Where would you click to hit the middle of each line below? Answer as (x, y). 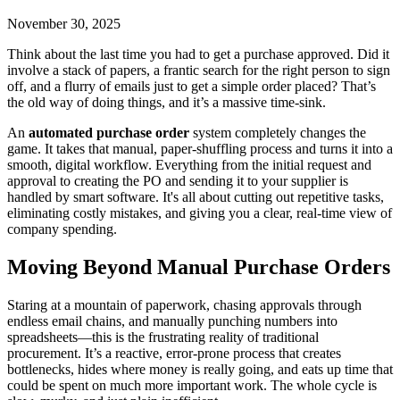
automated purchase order (109, 133)
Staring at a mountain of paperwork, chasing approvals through (184, 305)
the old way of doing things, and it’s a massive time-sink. (167, 103)
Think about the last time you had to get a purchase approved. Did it (198, 54)
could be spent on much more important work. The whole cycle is (192, 386)
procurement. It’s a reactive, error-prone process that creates (174, 354)
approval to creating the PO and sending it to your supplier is (178, 181)
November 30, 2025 (64, 24)
